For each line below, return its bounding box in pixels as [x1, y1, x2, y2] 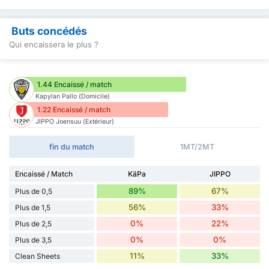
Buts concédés [11, 25, 87, 38]
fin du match [49, 142, 94, 151]
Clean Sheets [15, 251, 60, 261]
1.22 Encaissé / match [37, 104, 110, 114]
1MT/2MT [180, 142, 214, 151]
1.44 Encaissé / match [37, 79, 112, 89]
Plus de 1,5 [15, 202, 50, 212]
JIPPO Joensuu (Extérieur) [35, 117, 114, 125]
